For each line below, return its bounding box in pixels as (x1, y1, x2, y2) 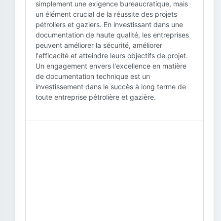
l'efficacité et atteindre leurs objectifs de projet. (36, 51, 188, 60)
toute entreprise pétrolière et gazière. (36, 93, 156, 101)
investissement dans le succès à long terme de (36, 82, 186, 91)
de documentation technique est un (36, 72, 150, 80)
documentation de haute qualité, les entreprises (36, 31, 189, 39)
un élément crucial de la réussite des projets (36, 10, 177, 18)
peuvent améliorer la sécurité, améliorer (36, 41, 162, 49)
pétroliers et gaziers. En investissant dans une (36, 20, 183, 29)
